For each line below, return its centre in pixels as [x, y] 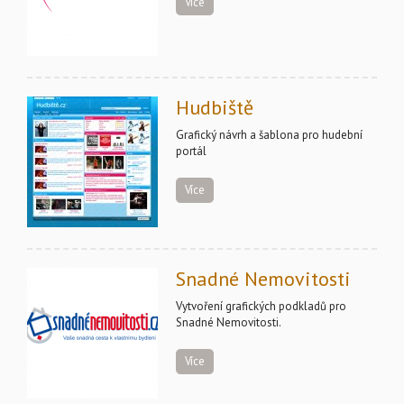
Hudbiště [215, 107]
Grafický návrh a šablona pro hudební [269, 135]
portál [191, 151]
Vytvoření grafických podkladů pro [261, 306]
